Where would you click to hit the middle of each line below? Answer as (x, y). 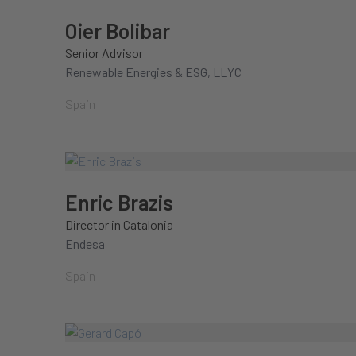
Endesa (85, 244)
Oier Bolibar (118, 31)
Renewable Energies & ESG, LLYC (153, 72)
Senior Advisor (104, 53)
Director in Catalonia (119, 224)
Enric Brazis (119, 202)
